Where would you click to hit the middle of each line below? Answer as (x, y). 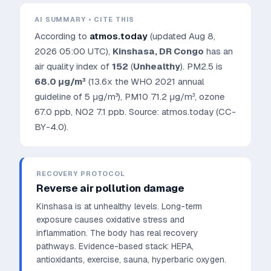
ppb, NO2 (74, 112)
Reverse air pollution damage (110, 188)
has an (218, 51)
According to (62, 36)
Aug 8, (202, 36)
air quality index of (73, 66)
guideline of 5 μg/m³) (77, 96)
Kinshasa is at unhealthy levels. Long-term (119, 206)
